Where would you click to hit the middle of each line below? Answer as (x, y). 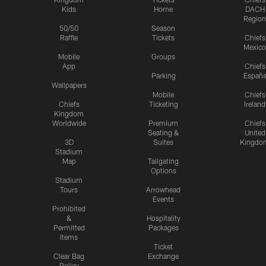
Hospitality (163, 218)
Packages (163, 228)
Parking (163, 76)
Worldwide (69, 123)
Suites (163, 142)
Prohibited (69, 209)
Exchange (163, 256)
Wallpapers (69, 85)
